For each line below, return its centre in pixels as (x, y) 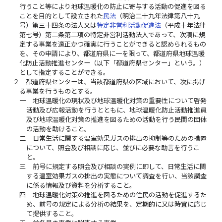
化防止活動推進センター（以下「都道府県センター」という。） (113, 63)
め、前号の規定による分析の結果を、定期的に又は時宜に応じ (116, 204)
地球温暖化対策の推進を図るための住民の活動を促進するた (119, 195)
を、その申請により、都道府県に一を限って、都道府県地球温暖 (112, 54)
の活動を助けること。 (58, 129)
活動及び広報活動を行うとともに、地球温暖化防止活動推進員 (116, 110)
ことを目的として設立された (61, 16)
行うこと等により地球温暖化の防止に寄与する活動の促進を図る (113, 7)
